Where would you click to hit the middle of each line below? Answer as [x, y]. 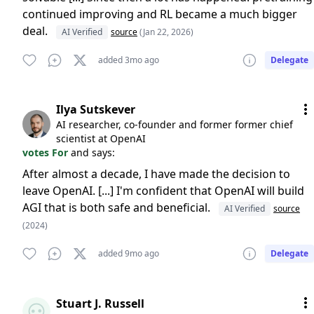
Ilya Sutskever [96, 109]
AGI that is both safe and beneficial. [118, 207]
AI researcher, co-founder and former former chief [175, 124]
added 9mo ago [129, 253]
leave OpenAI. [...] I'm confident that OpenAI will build [163, 191]
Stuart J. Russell [100, 303]
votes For [47, 152]
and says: [93, 152]
